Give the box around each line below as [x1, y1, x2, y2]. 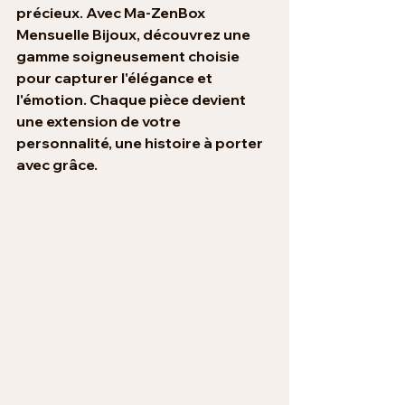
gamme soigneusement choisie [16, 46, 242, 65]
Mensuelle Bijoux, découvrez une [16, 24, 253, 43]
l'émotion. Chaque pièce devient [16, 89, 249, 108]
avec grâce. [16, 155, 98, 174]
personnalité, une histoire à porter [16, 133, 266, 152]
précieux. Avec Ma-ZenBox [16, 3, 208, 22]
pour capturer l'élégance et [16, 68, 215, 87]
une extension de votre [16, 111, 184, 130]
